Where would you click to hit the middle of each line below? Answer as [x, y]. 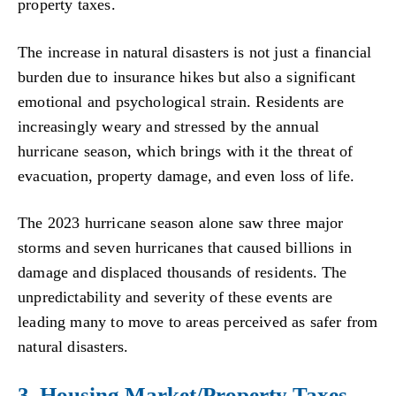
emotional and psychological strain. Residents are [181, 101]
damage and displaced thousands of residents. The [183, 273]
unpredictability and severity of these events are [175, 297]
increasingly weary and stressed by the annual [169, 126]
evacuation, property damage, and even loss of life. [187, 175]
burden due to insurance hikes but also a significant [187, 76]
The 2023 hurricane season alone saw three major [181, 223]
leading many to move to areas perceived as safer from [198, 322]
